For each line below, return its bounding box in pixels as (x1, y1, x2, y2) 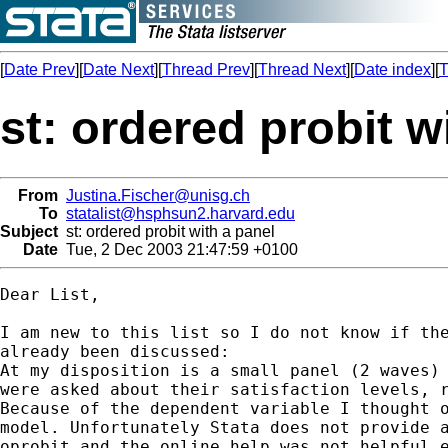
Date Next (83, 61, 154, 78)
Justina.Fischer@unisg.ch (66, 186, 250, 204)
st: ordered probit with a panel (58, 222, 275, 240)
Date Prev (4, 61, 75, 78)
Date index (354, 61, 431, 78)
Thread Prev (162, 61, 250, 78)
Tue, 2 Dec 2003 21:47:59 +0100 (58, 240, 298, 258)
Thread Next (258, 61, 346, 78)
